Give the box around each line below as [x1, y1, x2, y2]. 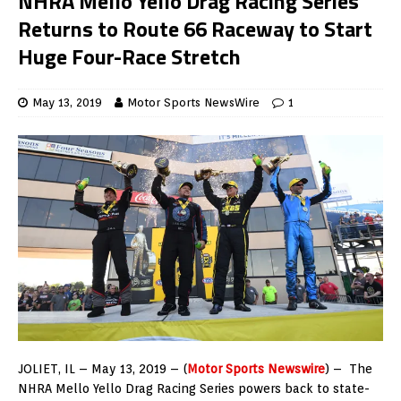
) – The [325, 361, 372, 376]
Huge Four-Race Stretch [18, 40, 241, 73]
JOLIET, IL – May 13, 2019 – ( [18, 361, 187, 376]
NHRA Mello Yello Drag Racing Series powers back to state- [18, 380, 370, 396]
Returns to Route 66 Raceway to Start [18, 13, 372, 46]
